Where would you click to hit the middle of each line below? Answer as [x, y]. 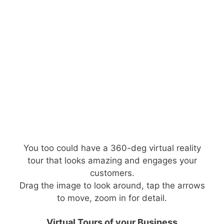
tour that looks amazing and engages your [112, 160]
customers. [112, 173]
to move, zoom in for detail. [112, 198]
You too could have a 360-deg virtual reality [112, 148]
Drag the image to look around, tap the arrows [112, 185]
